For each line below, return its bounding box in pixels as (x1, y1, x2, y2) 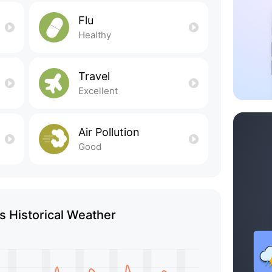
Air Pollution (78, 125, 140, 138)
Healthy (78, 29, 111, 41)
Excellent (78, 84, 118, 97)
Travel (78, 69, 110, 83)
